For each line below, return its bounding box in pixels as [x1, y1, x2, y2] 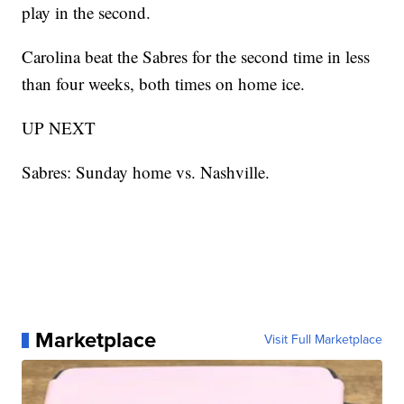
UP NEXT [22, 116, 96, 140]
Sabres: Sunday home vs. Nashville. [22, 161, 271, 184]
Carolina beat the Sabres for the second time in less [22, 45, 371, 69]
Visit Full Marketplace [263, 330, 382, 350]
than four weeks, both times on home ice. [22, 72, 306, 96]
